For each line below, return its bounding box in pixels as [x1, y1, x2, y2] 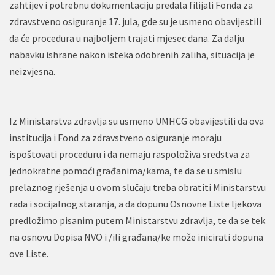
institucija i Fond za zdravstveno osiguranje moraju [9, 131, 222, 144]
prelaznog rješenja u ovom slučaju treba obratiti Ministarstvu [9, 181, 266, 193]
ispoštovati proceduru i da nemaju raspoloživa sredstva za [9, 148, 250, 160]
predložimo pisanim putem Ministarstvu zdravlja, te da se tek [9, 214, 265, 227]
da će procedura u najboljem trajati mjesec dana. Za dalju [9, 32, 244, 44]
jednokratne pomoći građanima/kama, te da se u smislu [9, 165, 242, 177]
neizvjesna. [9, 65, 55, 77]
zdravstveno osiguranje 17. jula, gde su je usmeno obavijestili [9, 15, 261, 28]
